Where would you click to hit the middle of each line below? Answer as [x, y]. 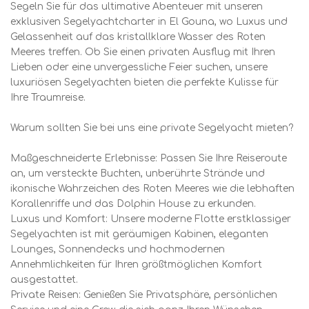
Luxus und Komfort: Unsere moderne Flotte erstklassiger [151, 219]
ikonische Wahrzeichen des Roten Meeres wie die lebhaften [152, 188]
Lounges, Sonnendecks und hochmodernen [118, 249]
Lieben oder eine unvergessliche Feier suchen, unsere [139, 67]
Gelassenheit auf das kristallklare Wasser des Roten [138, 37]
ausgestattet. [44, 279]
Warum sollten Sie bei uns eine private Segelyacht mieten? [152, 128]
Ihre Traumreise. [48, 97]
